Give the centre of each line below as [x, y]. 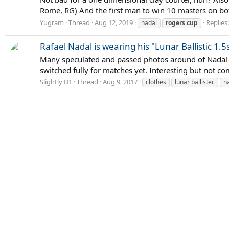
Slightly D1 [56, 82]
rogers [175, 22]
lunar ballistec [195, 82]
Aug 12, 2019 [114, 22]
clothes [156, 82]
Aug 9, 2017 [120, 82]
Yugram [52, 22]
